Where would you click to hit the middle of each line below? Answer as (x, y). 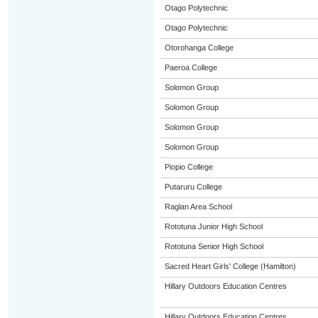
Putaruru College (193, 187)
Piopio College (188, 167)
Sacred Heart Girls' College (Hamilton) (230, 266)
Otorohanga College (199, 48)
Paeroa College (191, 67)
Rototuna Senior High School (214, 246)
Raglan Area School (198, 207)
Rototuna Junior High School (213, 226)
